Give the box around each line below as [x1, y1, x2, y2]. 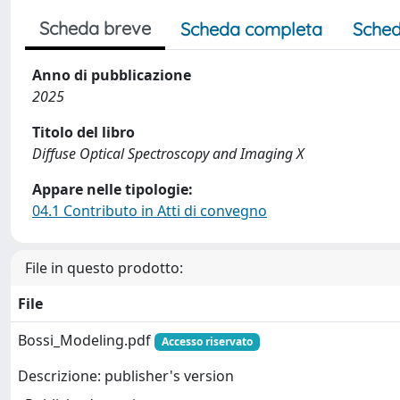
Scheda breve [39, 17, 151, 39]
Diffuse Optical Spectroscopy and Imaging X [32, 144, 304, 163]
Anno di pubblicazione [32, 65, 191, 85]
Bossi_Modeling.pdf [18, 330, 154, 350]
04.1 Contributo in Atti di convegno [32, 201, 267, 221]
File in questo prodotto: [25, 258, 183, 278]
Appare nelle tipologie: [32, 179, 193, 199]
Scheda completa [180, 18, 322, 40]
